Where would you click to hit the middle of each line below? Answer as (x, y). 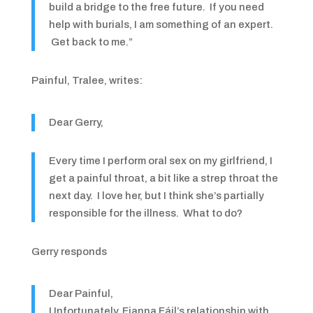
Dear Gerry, (76, 122)
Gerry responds (69, 252)
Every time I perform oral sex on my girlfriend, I (160, 161)
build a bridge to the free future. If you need (156, 7)
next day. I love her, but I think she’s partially (156, 196)
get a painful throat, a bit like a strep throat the (163, 178)
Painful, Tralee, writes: (87, 80)
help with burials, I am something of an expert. (161, 24)
